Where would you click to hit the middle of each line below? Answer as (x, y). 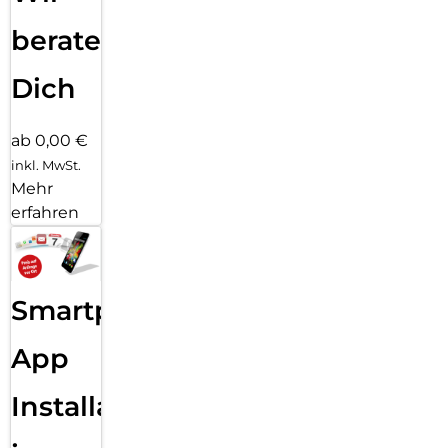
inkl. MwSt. (46, 165)
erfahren (45, 213)
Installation (89, 406)
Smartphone (98, 310)
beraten (65, 41)
